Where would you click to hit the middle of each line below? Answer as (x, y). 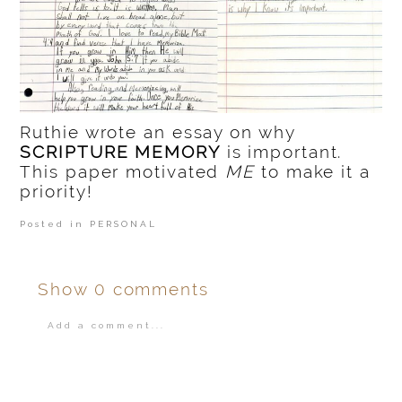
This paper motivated (123, 172)
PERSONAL (124, 224)
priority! (57, 192)
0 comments (151, 289)
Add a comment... (106, 326)
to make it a (313, 172)
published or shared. (247, 358)
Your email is (87, 358)
